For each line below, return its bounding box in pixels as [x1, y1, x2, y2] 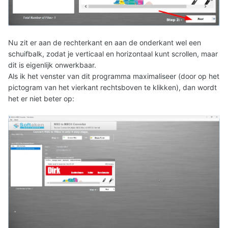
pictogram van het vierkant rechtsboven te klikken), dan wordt [8, 82, 217, 92]
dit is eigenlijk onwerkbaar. [8, 60, 96, 69]
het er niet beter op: [8, 94, 74, 103]
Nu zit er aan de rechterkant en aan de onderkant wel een [8, 38, 201, 47]
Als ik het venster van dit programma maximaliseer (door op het [8, 71, 219, 80]
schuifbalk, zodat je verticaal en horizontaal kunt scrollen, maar [8, 49, 218, 58]
